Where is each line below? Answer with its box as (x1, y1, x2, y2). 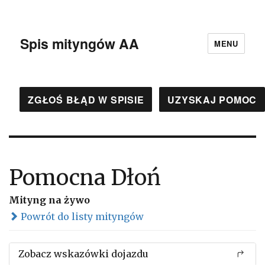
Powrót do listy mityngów (18, 211, 144, 222)
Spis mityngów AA (20, 33, 140, 53)
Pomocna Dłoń (9, 164, 161, 191)
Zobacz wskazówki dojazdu (18, 248, 148, 260)
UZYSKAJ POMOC (167, 92, 257, 106)
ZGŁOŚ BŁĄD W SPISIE (28, 92, 144, 106)
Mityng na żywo (9, 194, 90, 206)
